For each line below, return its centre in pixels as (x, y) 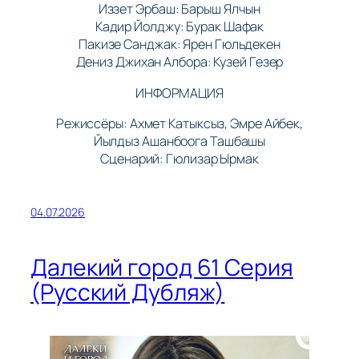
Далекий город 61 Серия (162, 267)
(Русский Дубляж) (128, 292)
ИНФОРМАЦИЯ (179, 93)
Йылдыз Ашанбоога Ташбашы (179, 141)
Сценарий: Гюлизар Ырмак (179, 158)
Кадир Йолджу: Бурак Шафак (179, 27)
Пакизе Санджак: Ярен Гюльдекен (179, 44)
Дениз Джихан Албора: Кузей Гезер (179, 62)
